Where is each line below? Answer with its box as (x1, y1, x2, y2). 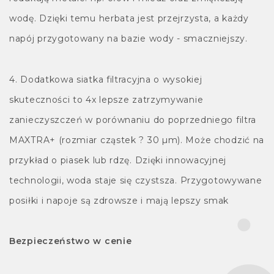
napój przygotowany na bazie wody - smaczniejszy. (9, 33, 248, 45)
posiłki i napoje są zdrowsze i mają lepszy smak (9, 194, 229, 206)
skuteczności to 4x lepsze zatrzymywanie (9, 94, 204, 105)
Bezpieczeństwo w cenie (9, 235, 132, 246)
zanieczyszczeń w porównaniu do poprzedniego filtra (9, 114, 256, 125)
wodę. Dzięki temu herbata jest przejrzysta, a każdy (9, 13, 249, 24)
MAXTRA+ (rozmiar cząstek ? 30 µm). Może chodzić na (9, 134, 264, 146)
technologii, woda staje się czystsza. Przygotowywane (9, 174, 262, 186)
